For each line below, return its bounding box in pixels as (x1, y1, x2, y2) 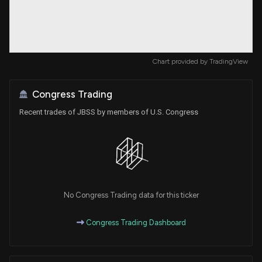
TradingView (209, 57, 248, 65)
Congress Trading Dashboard (84, 218, 186, 227)
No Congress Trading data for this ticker (63, 190, 199, 199)
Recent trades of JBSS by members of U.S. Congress (19, 107, 198, 116)
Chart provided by (153, 57, 209, 65)
